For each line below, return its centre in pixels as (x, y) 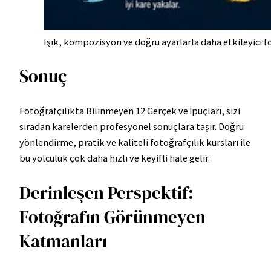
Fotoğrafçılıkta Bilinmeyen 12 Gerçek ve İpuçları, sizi (130, 111)
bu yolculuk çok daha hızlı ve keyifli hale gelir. (115, 158)
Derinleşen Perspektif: (106, 193)
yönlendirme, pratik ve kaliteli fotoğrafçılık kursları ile (135, 142)
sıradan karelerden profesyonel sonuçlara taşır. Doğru (132, 127)
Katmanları (63, 241)
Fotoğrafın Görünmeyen (113, 217)
